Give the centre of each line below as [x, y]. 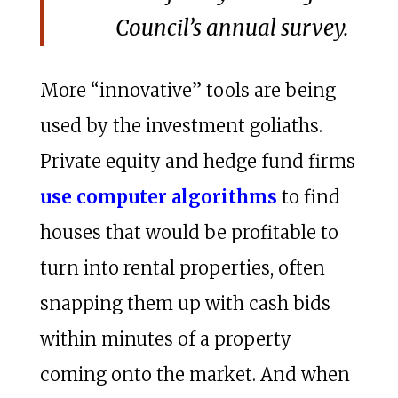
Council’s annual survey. [231, 28]
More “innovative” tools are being [187, 90]
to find [308, 196]
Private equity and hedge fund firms [197, 161]
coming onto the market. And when [195, 374]
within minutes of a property [165, 338]
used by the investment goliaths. [181, 125]
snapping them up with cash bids [185, 303]
